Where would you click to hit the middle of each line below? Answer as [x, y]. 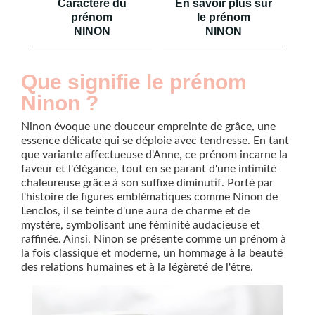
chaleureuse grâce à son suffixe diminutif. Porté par [147, 183]
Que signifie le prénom [134, 82]
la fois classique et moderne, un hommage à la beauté [152, 253]
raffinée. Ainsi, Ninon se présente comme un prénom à [154, 239]
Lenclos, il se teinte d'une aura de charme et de [135, 211]
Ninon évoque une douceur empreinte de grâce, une [148, 127]
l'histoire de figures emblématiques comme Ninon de [149, 197]
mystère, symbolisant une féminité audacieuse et [141, 225]
